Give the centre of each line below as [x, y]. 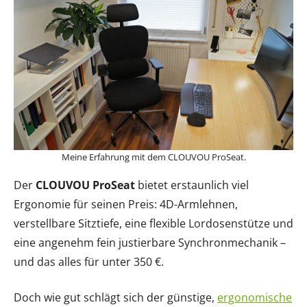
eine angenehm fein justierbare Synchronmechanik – [150, 243]
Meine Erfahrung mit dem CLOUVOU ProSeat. [153, 157]
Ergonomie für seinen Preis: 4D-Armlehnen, [126, 205]
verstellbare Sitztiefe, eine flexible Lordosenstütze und [153, 224]
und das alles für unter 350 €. [89, 262]
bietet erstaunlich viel [192, 185]
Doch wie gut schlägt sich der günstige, [115, 298]
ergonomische [255, 298]
